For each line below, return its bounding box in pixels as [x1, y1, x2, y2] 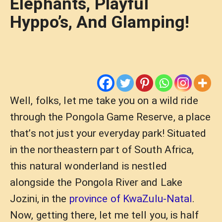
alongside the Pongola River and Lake [10, 176, 182, 188]
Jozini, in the [10, 193, 69, 205]
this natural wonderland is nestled [10, 160, 167, 172]
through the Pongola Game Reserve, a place [10, 111, 211, 123]
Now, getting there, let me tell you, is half [10, 209, 199, 221]
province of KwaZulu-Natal [69, 193, 193, 205]
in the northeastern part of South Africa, [10, 144, 194, 156]
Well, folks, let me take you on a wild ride [10, 95, 198, 107]
